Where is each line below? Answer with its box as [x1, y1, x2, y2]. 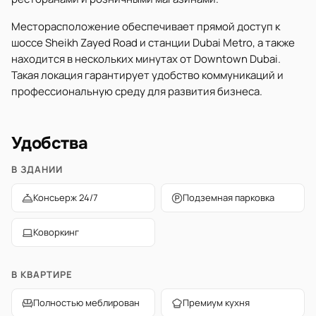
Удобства [11, 133, 89, 154]
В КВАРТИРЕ [11, 268, 73, 281]
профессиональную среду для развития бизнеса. [11, 84, 262, 99]
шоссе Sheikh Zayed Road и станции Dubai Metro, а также [11, 35, 295, 50]
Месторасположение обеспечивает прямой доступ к [11, 19, 280, 34]
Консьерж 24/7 [33, 191, 98, 204]
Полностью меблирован [33, 296, 140, 309]
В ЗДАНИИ [11, 163, 63, 176]
